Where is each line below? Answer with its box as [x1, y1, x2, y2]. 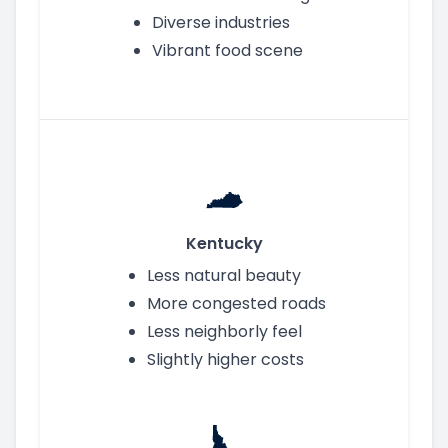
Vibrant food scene [152, 38, 303, 62]
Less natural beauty [146, 263, 301, 287]
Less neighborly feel [146, 319, 302, 343]
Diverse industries [152, 10, 290, 34]
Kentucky [185, 231, 263, 255]
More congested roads [146, 291, 326, 315]
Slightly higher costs [146, 347, 304, 371]
